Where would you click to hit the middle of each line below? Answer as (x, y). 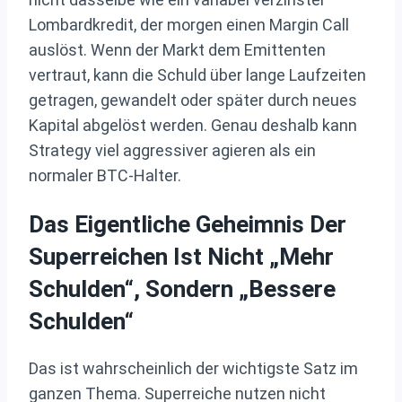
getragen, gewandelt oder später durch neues (193, 100)
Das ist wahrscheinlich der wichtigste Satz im (193, 369)
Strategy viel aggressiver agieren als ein (172, 151)
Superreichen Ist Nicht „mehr (181, 256)
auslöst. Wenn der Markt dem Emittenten (177, 50)
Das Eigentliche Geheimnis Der (188, 224)
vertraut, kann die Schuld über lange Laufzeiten (197, 75)
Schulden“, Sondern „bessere (182, 288)
